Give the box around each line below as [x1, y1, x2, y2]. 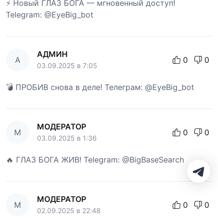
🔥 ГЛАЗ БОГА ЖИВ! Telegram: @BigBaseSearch [6, 154, 184, 164]
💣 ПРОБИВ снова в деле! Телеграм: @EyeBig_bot [6, 82, 194, 92]
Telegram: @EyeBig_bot [6, 9, 93, 19]
